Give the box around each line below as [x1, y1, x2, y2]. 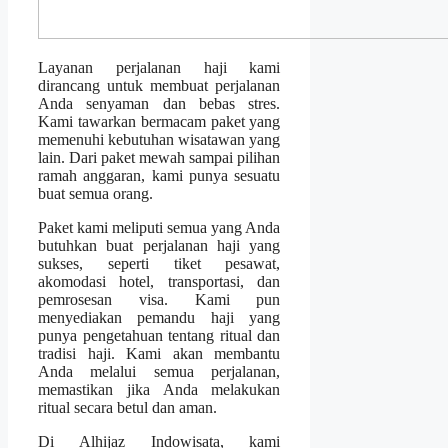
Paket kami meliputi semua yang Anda [38, 219, 281, 237]
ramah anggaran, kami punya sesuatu [38, 167, 281, 185]
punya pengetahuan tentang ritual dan [38, 327, 281, 345]
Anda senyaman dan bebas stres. [38, 95, 281, 113]
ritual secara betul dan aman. [38, 399, 217, 417]
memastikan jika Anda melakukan [38, 381, 281, 399]
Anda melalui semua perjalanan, [38, 363, 281, 381]
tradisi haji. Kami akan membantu [38, 345, 281, 363]
